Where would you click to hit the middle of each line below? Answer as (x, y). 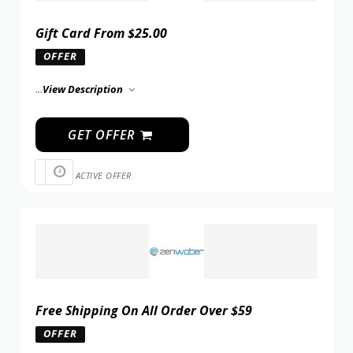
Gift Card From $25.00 (101, 33)
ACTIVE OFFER (103, 176)
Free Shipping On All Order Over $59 (144, 310)
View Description (84, 89)
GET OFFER (103, 135)
